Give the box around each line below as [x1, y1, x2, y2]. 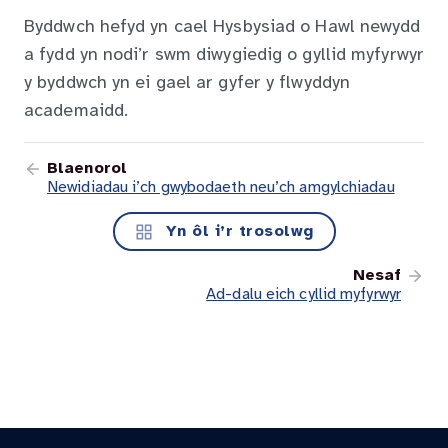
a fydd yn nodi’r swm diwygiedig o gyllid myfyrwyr [24, 46, 424, 66]
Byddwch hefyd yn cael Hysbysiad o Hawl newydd [24, 18, 421, 38]
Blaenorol [47, 160, 127, 178]
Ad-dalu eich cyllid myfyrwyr [206, 286, 401, 304]
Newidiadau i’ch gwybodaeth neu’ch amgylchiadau [47, 179, 395, 197]
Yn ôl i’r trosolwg [160, 223, 314, 241]
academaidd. [24, 102, 129, 122]
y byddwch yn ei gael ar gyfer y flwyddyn [24, 74, 351, 94]
